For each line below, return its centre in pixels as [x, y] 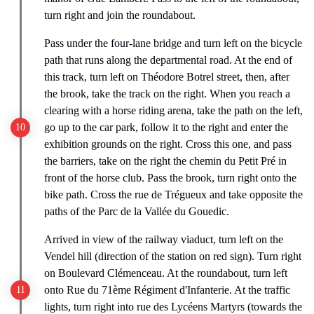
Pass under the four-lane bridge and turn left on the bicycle [173, 43]
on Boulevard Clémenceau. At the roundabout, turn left [166, 273]
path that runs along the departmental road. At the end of [168, 60]
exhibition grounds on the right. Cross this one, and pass [168, 144]
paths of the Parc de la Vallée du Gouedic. [137, 211]
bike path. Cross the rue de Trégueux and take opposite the [173, 194]
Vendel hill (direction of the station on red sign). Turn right [173, 256]
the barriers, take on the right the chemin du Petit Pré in [165, 161]
